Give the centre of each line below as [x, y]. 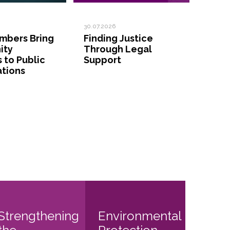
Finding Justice [118, 39]
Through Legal [118, 49]
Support [102, 60]
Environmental [139, 216]
